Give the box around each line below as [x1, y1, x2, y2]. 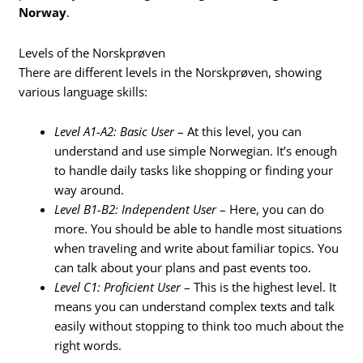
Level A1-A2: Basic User [54, 123, 175, 140]
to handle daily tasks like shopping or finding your [54, 162, 334, 179]
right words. [54, 337, 122, 354]
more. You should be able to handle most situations [54, 220, 343, 237]
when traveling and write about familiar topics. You [54, 240, 340, 257]
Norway [19, 4, 67, 21]
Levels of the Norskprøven [19, 44, 166, 61]
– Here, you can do [216, 201, 325, 218]
